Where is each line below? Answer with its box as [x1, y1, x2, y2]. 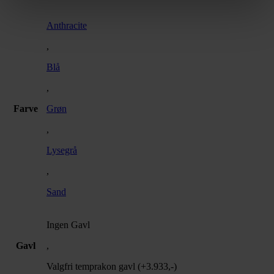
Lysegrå [46, 144, 77, 155]
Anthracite [46, 20, 87, 31]
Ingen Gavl [46, 219, 90, 230]
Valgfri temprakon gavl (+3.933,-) [46, 261, 177, 272]
